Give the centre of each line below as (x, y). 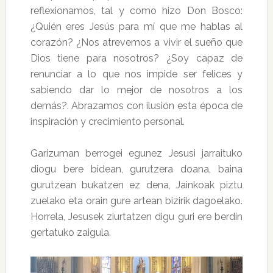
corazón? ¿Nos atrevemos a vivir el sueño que (136, 42)
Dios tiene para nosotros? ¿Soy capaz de (136, 58)
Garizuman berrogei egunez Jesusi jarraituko (136, 153)
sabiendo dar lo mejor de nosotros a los (136, 90)
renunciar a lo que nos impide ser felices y (136, 74)
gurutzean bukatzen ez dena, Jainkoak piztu (136, 185)
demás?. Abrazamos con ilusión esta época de (136, 105)
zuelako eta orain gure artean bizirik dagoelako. (136, 200)
